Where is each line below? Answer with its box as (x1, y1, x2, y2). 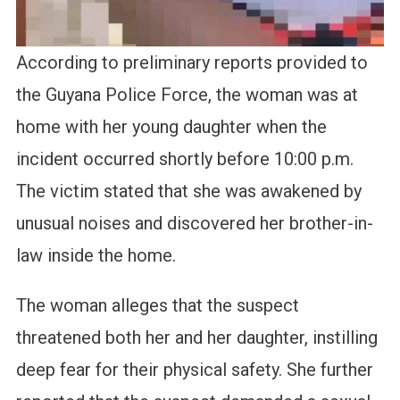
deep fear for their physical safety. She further (15, 359, 373, 381)
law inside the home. (15, 245, 176, 267)
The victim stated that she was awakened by (15, 180, 362, 203)
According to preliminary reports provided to (15, 52, 368, 74)
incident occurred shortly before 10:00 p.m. (15, 148, 354, 171)
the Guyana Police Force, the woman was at (15, 84, 358, 106)
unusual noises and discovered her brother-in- (15, 212, 373, 235)
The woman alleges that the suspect (15, 295, 299, 317)
